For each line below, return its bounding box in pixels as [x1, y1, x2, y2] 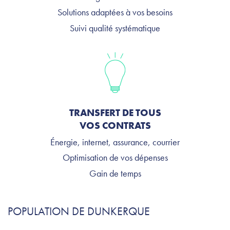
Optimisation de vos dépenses [62, 151, 168, 164]
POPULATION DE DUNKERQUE [8, 203, 150, 219]
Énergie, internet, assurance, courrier [50, 136, 180, 148]
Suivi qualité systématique [70, 22, 160, 34]
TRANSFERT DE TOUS [69, 106, 161, 119]
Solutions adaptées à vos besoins [57, 6, 172, 18]
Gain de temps [89, 167, 141, 179]
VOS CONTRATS [79, 119, 151, 132]
